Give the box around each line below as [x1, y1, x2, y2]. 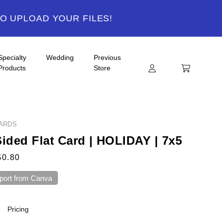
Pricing [7, 205, 29, 214]
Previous [94, 54, 121, 61]
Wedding [46, 54, 74, 61]
